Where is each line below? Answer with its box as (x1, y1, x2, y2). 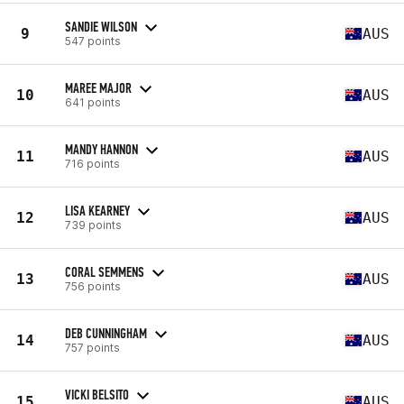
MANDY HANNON (65, 140, 138, 158)
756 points (65, 279, 121, 293)
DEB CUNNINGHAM (65, 324, 147, 342)
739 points (65, 217, 122, 232)
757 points (65, 340, 120, 354)
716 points (65, 156, 120, 170)
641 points (65, 95, 121, 109)
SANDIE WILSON (65, 17, 137, 35)
